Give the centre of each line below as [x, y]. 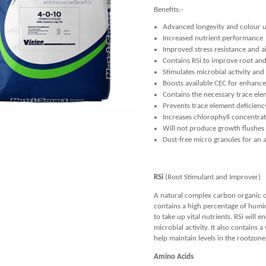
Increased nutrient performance [213, 39]
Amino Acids [174, 257]
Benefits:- [168, 10]
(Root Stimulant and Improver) [212, 177]
